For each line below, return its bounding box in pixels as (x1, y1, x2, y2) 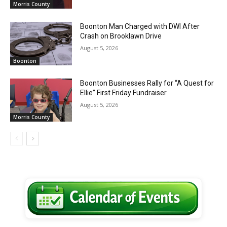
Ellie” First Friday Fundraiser (80, 88, 167, 97)
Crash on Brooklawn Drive (80, 31, 162, 40)
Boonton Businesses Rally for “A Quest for (80, 79, 214, 87)
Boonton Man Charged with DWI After (80, 22, 200, 30)
